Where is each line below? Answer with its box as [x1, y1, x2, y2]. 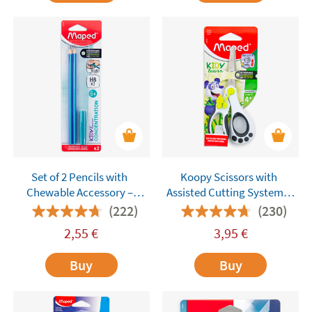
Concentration [44, 214, 116, 231]
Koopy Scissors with [180, 169, 278, 185]
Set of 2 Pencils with [31, 169, 128, 185]
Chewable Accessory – [26, 184, 133, 200]
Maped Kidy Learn [36, 199, 123, 215]
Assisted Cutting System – [166, 184, 292, 200]
